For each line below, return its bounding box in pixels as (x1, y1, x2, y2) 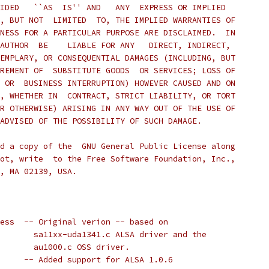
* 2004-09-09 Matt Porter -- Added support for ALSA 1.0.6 (24, 255, 173, 265)
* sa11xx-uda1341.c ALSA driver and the (24, 229, 207, 240)
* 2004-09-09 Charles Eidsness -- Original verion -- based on (24, 217, 168, 227)
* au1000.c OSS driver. (24, 242, 130, 252)
